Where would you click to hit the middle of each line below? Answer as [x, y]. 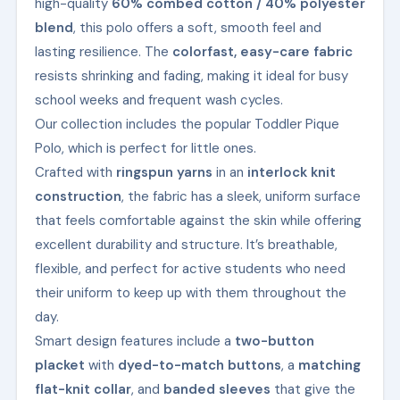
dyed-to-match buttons [199, 365]
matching [329, 365]
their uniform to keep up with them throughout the [190, 292]
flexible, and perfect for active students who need [190, 268]
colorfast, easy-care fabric [262, 51]
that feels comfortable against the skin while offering [198, 220]
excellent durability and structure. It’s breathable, [186, 244]
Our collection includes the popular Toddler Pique [187, 124]
